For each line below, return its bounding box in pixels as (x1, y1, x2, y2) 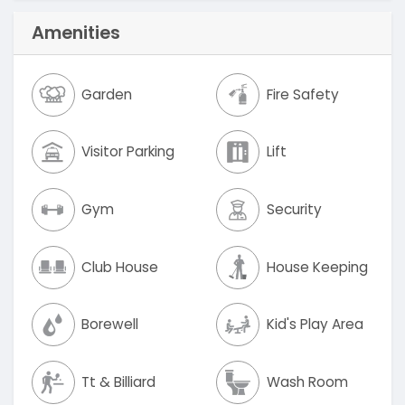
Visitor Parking (81, 142, 175, 162)
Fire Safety (266, 84, 339, 104)
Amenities (31, 20, 120, 46)
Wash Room (266, 372, 348, 391)
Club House (81, 257, 159, 277)
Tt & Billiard (81, 372, 156, 391)
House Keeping (266, 257, 368, 277)
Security (266, 199, 322, 219)
